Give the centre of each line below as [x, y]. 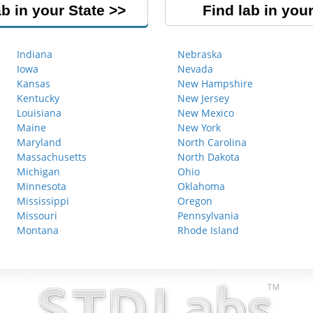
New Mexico [206, 113]
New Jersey [203, 98]
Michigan [38, 172]
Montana [38, 230]
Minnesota [42, 186]
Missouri [37, 216]
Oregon [195, 201]
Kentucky [38, 98]
